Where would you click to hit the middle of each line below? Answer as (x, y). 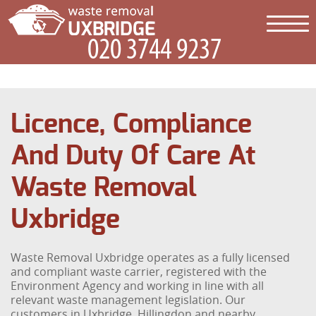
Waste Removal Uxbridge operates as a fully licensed (151, 257)
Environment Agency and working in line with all (138, 286)
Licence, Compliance (132, 125)
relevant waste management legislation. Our (128, 300)
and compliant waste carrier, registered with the (139, 272)
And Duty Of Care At (133, 157)
